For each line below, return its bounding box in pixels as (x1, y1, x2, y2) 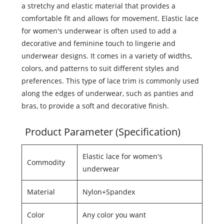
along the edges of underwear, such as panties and (21, 88, 193, 98)
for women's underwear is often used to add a (21, 26, 176, 36)
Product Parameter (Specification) (24, 125, 180, 139)
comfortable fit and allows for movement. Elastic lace (21, 13, 198, 23)
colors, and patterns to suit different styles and (21, 63, 179, 73)
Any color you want (82, 210, 146, 220)
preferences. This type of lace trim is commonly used (21, 76, 199, 86)
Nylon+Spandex (82, 187, 135, 197)
